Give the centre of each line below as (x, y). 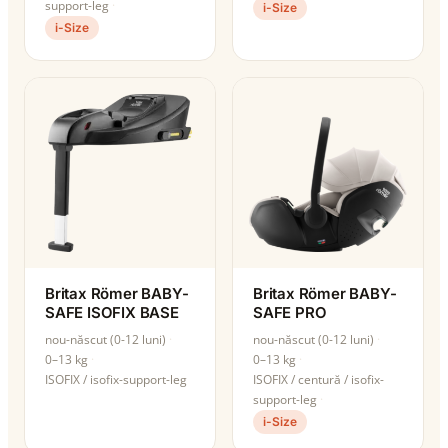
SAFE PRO (290, 312)
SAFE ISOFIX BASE (112, 312)
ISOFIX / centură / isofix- (318, 379)
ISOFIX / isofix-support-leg (116, 379)
